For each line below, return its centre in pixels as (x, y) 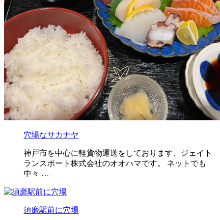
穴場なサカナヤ (51, 135)
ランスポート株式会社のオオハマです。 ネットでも (115, 163)
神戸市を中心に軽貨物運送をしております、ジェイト (118, 153)
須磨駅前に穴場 (51, 210)
